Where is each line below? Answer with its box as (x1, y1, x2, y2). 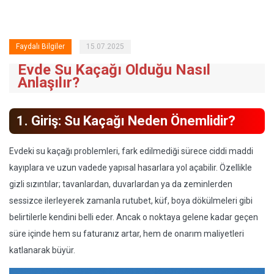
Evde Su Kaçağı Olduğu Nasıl (18, 61, 210, 78)
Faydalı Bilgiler (16, 42, 65, 51)
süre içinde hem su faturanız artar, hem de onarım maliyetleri (9, 229, 244, 239)
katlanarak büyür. (9, 245, 75, 255)
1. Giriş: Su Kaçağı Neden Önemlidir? (17, 113, 235, 128)
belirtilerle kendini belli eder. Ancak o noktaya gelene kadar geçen (9, 212, 258, 222)
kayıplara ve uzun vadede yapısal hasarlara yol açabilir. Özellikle (9, 163, 252, 172)
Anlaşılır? (18, 74, 80, 91)
